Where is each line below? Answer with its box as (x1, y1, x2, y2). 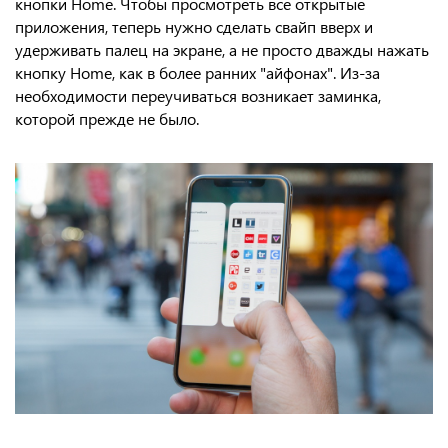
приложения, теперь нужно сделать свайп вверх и (15, 16, 373, 37)
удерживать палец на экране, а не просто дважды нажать (15, 39, 429, 60)
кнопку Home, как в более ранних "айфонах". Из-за (15, 62, 380, 83)
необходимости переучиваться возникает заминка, (15, 85, 381, 106)
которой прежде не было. (15, 108, 199, 129)
